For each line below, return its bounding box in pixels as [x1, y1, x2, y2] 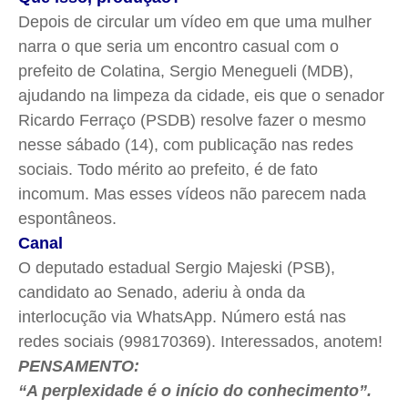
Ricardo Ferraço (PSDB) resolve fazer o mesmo [18, 111, 366, 130]
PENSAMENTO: [18, 357, 139, 376]
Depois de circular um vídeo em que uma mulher [18, 13, 372, 32]
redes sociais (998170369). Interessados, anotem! [18, 332, 382, 352]
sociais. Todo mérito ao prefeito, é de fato [18, 160, 318, 179]
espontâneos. [18, 209, 117, 229]
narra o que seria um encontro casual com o [18, 37, 339, 56]
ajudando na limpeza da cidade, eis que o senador [18, 87, 384, 106]
